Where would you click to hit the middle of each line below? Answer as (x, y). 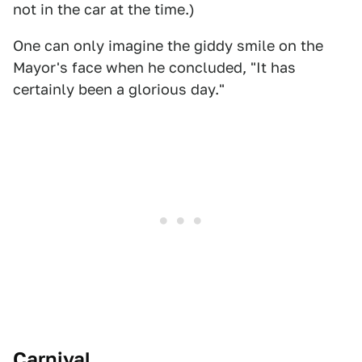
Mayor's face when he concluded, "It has (154, 68)
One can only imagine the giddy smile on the (168, 46)
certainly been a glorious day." (119, 90)
